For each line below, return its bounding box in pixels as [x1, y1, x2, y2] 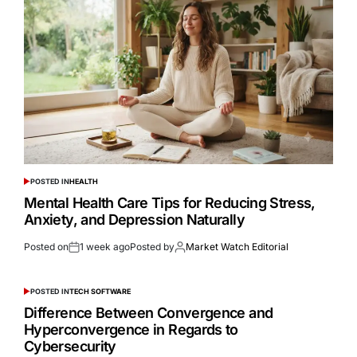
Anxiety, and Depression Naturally [24, 211, 245, 229]
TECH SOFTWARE [69, 287, 131, 296]
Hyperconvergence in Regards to [24, 321, 238, 339]
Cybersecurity [24, 338, 116, 355]
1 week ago [80, 241, 130, 253]
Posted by [130, 241, 175, 253]
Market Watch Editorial [186, 241, 288, 253]
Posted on [24, 241, 69, 253]
